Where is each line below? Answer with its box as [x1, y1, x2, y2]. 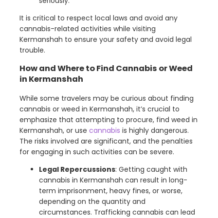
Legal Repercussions [39, 164, 115, 174]
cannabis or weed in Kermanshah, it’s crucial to [19, 104, 180, 114]
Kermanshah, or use [19, 125, 89, 135]
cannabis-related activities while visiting [19, 24, 156, 34]
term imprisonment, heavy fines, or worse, [39, 185, 182, 196]
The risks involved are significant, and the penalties [19, 136, 193, 146]
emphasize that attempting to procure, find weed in [19, 114, 198, 125]
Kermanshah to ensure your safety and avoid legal [19, 35, 192, 45]
